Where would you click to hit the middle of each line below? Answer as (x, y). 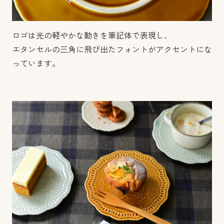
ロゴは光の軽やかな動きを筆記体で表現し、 (92, 35)
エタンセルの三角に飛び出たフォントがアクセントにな (112, 49)
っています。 (36, 63)
